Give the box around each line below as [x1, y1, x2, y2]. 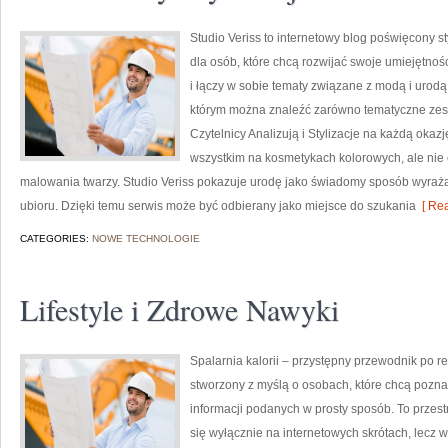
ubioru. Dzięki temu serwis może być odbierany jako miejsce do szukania [20, 199, 416, 213]
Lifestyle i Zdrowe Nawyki [20, 289, 339, 329]
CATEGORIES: [20, 233, 92, 244]
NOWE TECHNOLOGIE [92, 233, 200, 244]
